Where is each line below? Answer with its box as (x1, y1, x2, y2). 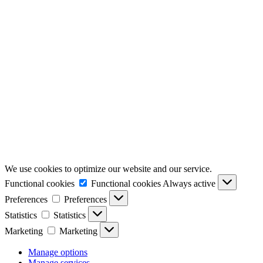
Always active (163, 178, 218, 188)
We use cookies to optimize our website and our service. (5, 163, 212, 174)
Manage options (28, 247, 87, 257)
